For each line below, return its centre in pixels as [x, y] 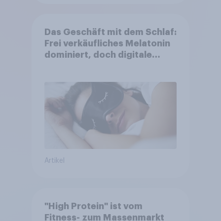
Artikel [54, 161]
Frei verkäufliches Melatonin [107, 43]
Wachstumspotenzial [92, 77]
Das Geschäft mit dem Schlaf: [110, 32]
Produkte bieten [80, 66]
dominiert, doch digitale [98, 55]
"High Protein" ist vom [93, 206]
